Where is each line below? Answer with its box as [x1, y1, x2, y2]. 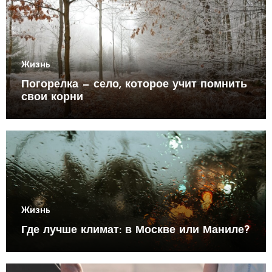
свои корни [21, 91, 83, 103]
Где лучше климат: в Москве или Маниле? [21, 224, 250, 236]
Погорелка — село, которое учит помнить [21, 78, 247, 90]
